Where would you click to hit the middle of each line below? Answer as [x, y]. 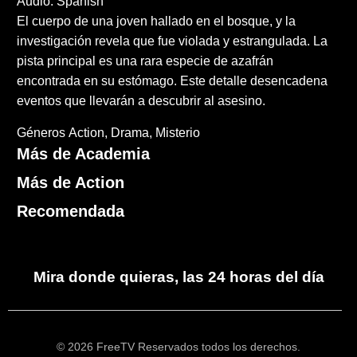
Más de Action [71, 183]
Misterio [178, 133]
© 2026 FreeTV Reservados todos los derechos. [178, 347]
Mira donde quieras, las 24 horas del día [178, 277]
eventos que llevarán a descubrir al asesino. [141, 101]
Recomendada [71, 212]
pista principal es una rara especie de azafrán [145, 61]
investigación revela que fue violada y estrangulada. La [173, 41]
